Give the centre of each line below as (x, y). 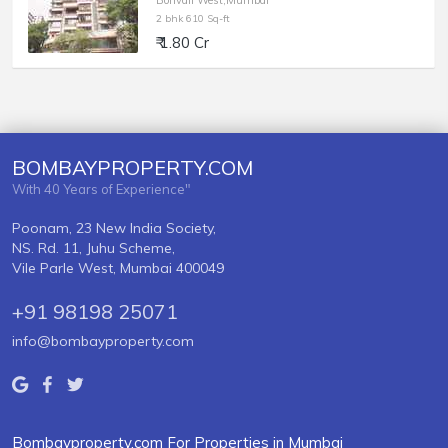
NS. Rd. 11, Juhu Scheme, (93, 248)
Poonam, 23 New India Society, (114, 228)
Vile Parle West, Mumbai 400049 (118, 268)
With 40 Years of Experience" (101, 189)
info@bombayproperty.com (103, 341)
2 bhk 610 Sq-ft (193, 19)
